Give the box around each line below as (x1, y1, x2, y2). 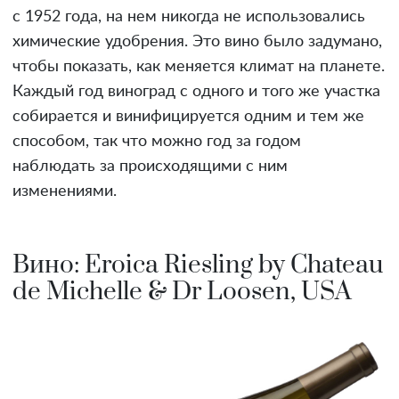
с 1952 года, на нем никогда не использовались (12, 8, 365, 25)
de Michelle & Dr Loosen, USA (12, 275, 352, 307)
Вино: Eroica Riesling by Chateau (12, 248, 383, 281)
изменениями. (12, 183, 117, 199)
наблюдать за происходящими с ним (12, 158, 288, 175)
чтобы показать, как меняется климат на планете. (12, 58, 385, 75)
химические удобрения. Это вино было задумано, (12, 33, 382, 50)
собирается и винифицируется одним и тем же (12, 108, 364, 125)
